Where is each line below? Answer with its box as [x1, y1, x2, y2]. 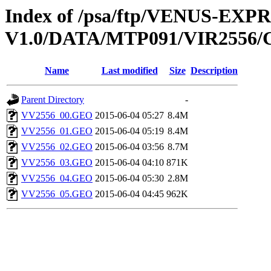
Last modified [101, 65, 158, 76]
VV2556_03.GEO [21, 157, 93, 168]
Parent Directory [21, 94, 84, 105]
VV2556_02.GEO [21, 142, 93, 152]
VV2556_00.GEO [21, 110, 93, 121]
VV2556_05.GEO [21, 189, 93, 200]
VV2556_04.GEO [21, 173, 93, 184]
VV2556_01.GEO [21, 126, 93, 137]
